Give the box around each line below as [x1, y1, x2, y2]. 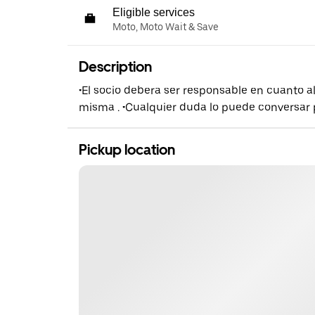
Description [79, 58, 152, 75]
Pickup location [79, 141, 175, 158]
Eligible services [112, 6, 195, 18]
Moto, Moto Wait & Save [112, 21, 219, 32]
